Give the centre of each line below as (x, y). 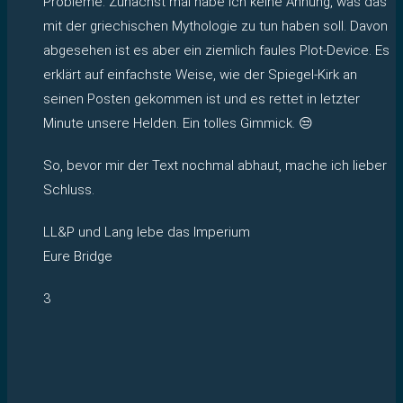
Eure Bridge (78, 256)
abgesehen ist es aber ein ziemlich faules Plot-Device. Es (216, 50)
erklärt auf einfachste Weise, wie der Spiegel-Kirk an (200, 74)
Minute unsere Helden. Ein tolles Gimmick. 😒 (178, 123)
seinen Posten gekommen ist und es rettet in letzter (201, 99)
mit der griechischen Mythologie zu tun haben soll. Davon (215, 26)
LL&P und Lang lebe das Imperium (147, 232)
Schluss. (69, 189)
